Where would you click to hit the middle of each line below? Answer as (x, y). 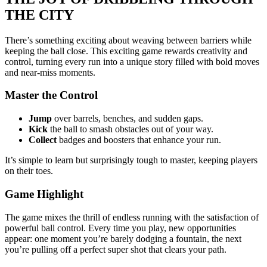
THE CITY (39, 15)
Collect (43, 140)
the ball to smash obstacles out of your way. (131, 129)
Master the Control (51, 95)
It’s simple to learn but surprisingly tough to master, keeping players (131, 160)
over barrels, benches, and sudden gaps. (128, 119)
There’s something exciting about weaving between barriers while (128, 40)
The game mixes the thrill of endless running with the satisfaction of (132, 217)
